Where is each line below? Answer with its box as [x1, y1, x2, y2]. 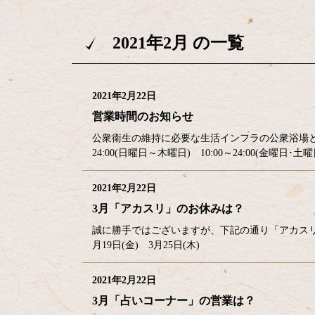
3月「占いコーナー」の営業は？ [92, 295, 255, 307]
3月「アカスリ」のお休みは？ [92, 202, 244, 214]
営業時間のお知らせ [92, 110, 193, 122]
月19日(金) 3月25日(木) [92, 240, 200, 250]
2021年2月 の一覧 [108, 34, 244, 52]
